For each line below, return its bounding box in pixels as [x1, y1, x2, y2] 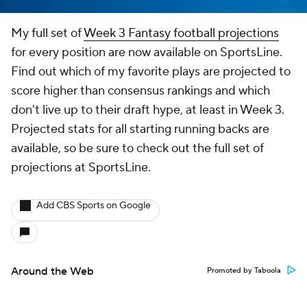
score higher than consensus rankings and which [11, 82, 270, 99]
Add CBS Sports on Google [36, 199, 151, 212]
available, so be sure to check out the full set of [11, 140, 264, 156]
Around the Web [11, 264, 94, 278]
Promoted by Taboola [207, 265, 281, 275]
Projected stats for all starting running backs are [11, 121, 269, 137]
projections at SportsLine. [11, 159, 151, 175]
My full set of [11, 25, 84, 41]
